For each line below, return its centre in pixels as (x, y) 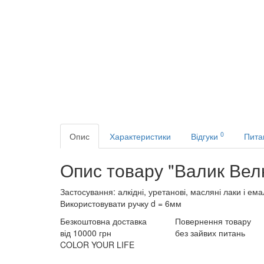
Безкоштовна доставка (103, 221)
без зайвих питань (210, 232)
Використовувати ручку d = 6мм (121, 203)
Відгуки (206, 136)
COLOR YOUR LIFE (97, 244)
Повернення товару (213, 221)
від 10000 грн (86, 232)
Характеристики (140, 136)
